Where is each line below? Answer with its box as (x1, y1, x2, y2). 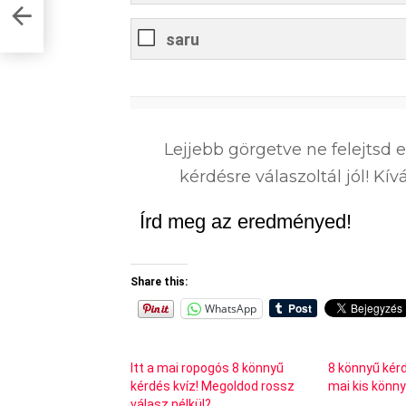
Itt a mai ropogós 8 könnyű (130, 360, 284, 375)
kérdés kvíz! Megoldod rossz (130, 378, 295, 393)
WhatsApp (205, 300, 256, 316)
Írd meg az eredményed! (140, 209, 352, 233)
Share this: (130, 275, 188, 288)
